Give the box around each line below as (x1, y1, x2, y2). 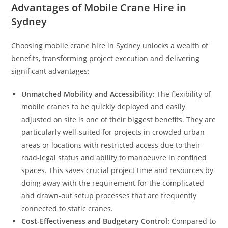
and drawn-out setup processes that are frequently (21, 191, 197, 201)
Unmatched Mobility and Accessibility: (21, 89, 155, 99)
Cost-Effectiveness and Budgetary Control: (21, 216, 170, 226)
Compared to (169, 216, 216, 226)
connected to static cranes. (21, 204, 113, 214)
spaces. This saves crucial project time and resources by (21, 165, 214, 176)
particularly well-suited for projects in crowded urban (21, 127, 205, 137)
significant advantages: (11, 66, 90, 76)
